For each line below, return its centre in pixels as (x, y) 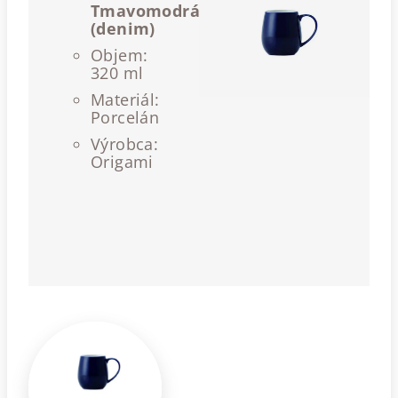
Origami (122, 162)
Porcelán (125, 117)
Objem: (119, 55)
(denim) (123, 28)
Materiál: (125, 99)
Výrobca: (125, 144)
